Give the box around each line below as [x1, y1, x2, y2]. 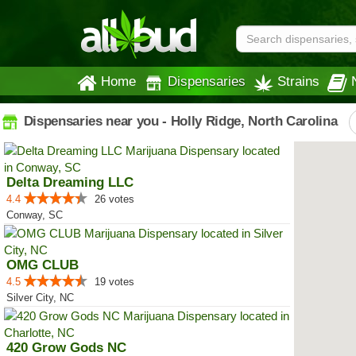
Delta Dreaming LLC [6, 175, 133, 190]
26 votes [95, 193, 134, 205]
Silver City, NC [6, 292, 74, 304]
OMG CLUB [6, 257, 79, 273]
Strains [277, 74, 319, 88]
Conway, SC [6, 209, 63, 221]
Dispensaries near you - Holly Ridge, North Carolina [20, 113, 338, 129]
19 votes [95, 276, 134, 288]
